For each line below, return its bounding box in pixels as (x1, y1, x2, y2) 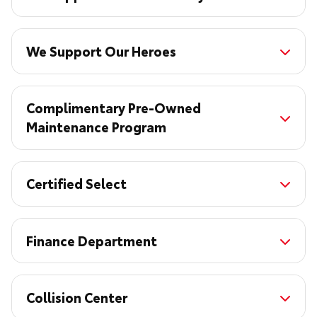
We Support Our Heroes (26, 42, 176, 61)
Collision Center (26, 287, 127, 306)
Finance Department (26, 231, 157, 250)
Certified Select (26, 174, 127, 193)
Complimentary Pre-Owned (26, 98, 201, 117)
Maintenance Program (26, 117, 166, 137)
